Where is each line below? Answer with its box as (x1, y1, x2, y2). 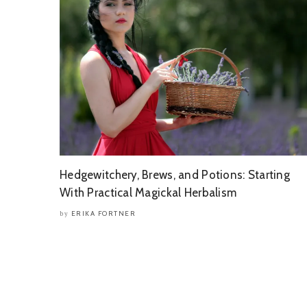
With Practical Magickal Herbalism (60, 186, 237, 199)
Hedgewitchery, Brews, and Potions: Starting (60, 168, 291, 182)
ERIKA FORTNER (71, 209, 136, 218)
